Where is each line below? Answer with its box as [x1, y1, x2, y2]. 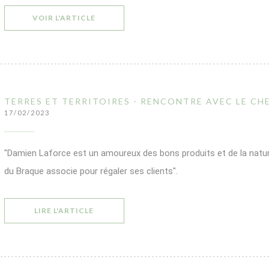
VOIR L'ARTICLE [32, 13, 95, 22]
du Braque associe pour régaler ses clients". [4, 166, 178, 177]
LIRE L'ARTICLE [34, 206, 94, 215]
